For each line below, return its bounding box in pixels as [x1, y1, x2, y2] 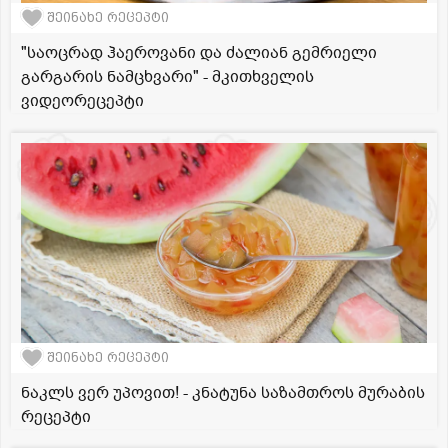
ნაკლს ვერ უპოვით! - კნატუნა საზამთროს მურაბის [21, 381, 425, 404]
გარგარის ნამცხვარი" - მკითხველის [21, 65, 314, 88]
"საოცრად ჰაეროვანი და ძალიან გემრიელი [21, 41, 377, 64]
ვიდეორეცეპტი [21, 89, 144, 112]
